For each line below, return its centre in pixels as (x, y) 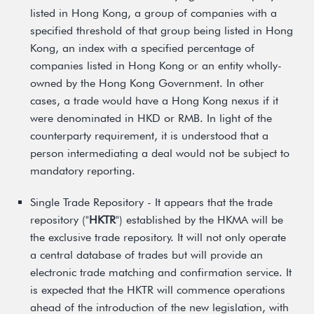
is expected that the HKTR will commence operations (158, 290)
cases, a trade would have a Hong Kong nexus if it (154, 101)
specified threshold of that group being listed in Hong (162, 30)
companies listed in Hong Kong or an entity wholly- (156, 66)
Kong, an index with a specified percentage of (142, 48)
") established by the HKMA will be (199, 220)
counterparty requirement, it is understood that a (149, 136)
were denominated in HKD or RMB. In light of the (151, 118)
